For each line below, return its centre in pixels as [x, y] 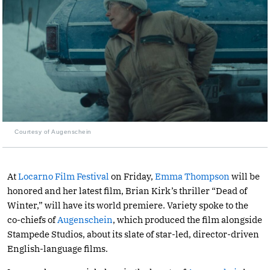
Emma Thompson [192, 176]
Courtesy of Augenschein [53, 131]
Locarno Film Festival [64, 176]
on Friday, [132, 176]
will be [245, 176]
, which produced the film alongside [187, 219]
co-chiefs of [32, 219]
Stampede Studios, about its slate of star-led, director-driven [133, 234]
